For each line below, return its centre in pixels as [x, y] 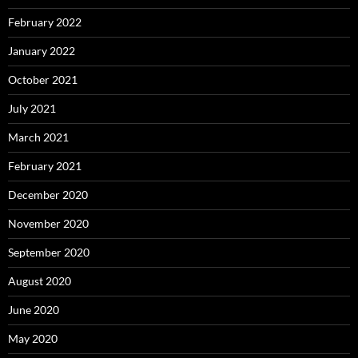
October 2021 [43, 80]
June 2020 [34, 310]
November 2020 [48, 224]
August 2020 [40, 281]
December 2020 [48, 195]
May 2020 [33, 339]
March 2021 [38, 137]
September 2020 [49, 253]
